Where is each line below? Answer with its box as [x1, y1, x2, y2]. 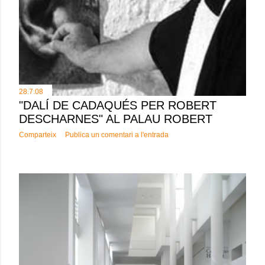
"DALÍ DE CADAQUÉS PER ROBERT [19, 99, 216, 112]
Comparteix [19, 131, 56, 139]
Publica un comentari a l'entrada [65, 131, 169, 139]
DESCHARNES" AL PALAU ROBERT [19, 112, 212, 125]
